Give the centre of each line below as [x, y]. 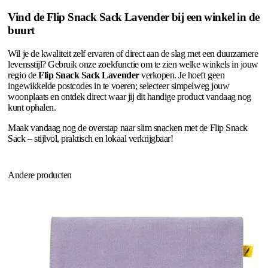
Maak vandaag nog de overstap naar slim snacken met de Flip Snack [128, 127]
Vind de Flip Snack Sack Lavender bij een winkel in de [134, 17]
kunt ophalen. [32, 107]
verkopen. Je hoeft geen [182, 75]
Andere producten [40, 175]
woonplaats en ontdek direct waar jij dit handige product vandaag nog [130, 96]
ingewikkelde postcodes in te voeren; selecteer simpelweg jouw [119, 86]
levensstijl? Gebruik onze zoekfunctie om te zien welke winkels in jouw [133, 64]
